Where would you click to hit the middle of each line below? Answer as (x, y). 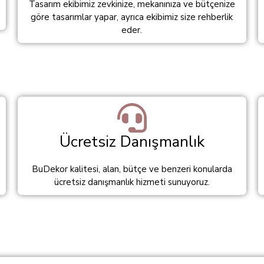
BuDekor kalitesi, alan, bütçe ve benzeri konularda (132, 169)
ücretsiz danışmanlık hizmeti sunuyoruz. (132, 182)
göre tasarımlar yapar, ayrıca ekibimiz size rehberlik (132, 17)
